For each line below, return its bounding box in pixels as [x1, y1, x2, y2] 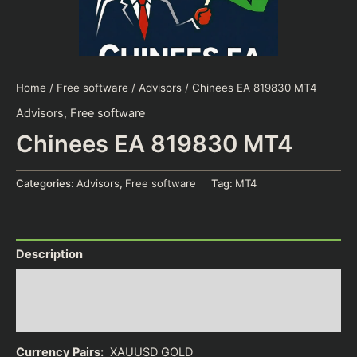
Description [16, 247, 83, 262]
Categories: [16, 177, 76, 190]
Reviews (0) [16, 308, 84, 324]
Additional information [16, 277, 143, 292]
